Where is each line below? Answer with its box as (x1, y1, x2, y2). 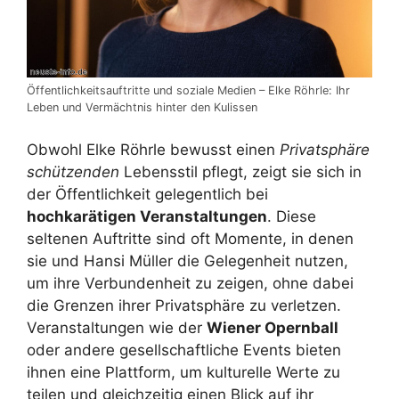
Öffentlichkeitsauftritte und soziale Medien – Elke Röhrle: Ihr (27, 84, 350, 98)
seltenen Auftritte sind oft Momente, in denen (27, 229, 354, 248)
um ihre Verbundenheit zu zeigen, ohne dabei (27, 273, 354, 292)
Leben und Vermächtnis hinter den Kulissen (27, 101, 257, 115)
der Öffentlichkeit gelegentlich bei (27, 184, 268, 203)
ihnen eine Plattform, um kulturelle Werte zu (27, 362, 340, 381)
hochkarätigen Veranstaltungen (27, 207, 267, 225)
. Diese (267, 207, 316, 225)
